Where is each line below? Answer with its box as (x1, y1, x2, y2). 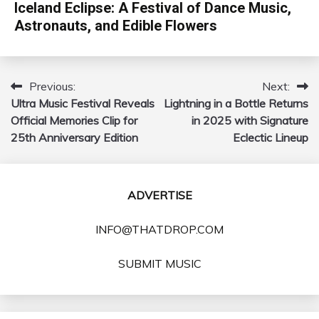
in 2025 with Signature (192, 113, 308, 127)
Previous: (29, 78, 75, 93)
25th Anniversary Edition (11, 130, 138, 145)
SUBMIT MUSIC (117, 256, 202, 271)
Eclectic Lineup (233, 130, 308, 145)
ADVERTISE (127, 187, 192, 202)
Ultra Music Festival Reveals (11, 95, 155, 110)
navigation (10, 105, 96, 125)
